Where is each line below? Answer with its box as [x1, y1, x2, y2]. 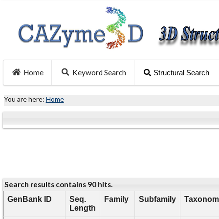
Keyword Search [72, 67, 126, 77]
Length [69, 204, 96, 213]
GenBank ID [7, 195, 52, 204]
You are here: [3, 94, 46, 103]
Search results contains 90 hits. [4, 180, 112, 189]
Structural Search [153, 68, 209, 77]
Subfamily [138, 195, 176, 204]
